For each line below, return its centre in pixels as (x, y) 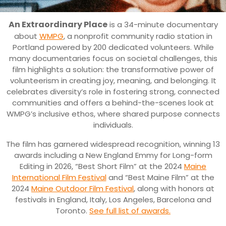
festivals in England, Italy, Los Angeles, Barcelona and (113, 199)
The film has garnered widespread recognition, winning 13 (113, 144)
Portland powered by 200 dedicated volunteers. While (113, 47)
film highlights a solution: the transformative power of (113, 69)
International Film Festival (59, 177)
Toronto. (72, 210)
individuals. (113, 125)
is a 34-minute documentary (163, 24)
